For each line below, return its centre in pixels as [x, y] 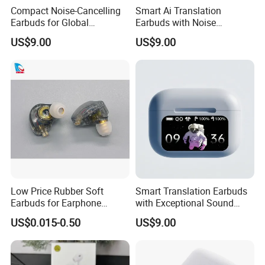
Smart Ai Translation [178, 10]
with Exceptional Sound [184, 203]
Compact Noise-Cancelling [66, 10]
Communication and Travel [67, 34]
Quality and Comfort [177, 215]
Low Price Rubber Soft [57, 191]
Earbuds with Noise [175, 22]
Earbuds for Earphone [56, 203]
